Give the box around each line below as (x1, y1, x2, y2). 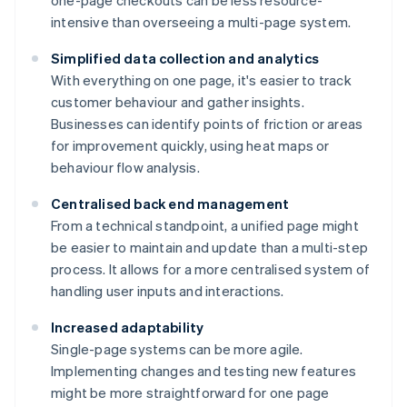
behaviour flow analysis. (51, 158, 200, 177)
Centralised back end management (51, 194, 290, 213)
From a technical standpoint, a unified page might (51, 216, 359, 235)
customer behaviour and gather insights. (51, 93, 304, 112)
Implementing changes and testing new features (51, 362, 357, 381)
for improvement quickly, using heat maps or (51, 136, 330, 155)
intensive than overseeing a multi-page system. (51, 13, 352, 32)
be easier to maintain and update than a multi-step (51, 238, 369, 257)
